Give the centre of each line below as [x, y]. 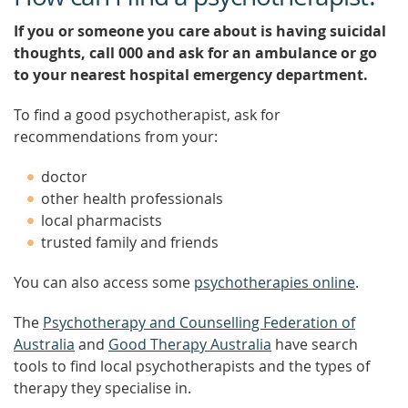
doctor [64, 177]
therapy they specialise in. [102, 388]
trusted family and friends [130, 242]
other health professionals [132, 199]
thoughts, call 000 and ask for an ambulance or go [195, 53]
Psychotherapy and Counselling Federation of [199, 322]
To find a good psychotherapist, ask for [147, 115]
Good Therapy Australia [190, 344]
